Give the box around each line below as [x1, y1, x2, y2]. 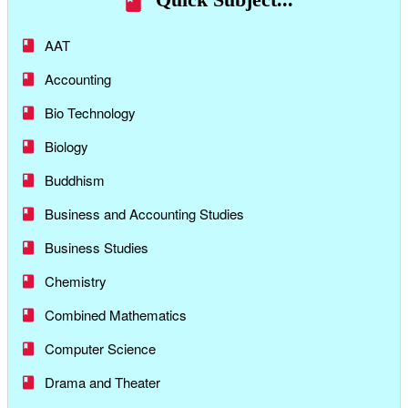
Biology [45, 137, 88, 157]
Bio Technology [45, 103, 136, 123]
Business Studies [45, 238, 148, 258]
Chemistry [45, 271, 107, 291]
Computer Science [45, 339, 156, 359]
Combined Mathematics [45, 305, 187, 325]
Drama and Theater [45, 372, 160, 393]
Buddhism [45, 170, 105, 190]
